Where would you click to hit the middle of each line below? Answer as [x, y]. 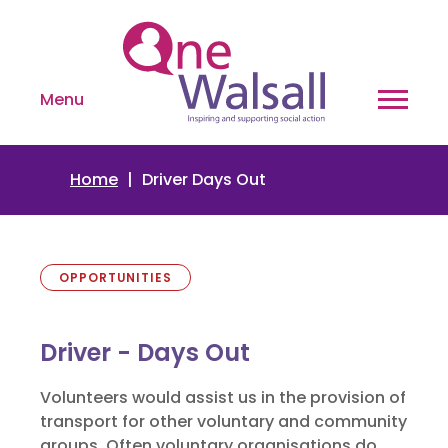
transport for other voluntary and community [223, 421]
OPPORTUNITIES [115, 277]
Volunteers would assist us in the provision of [223, 397]
